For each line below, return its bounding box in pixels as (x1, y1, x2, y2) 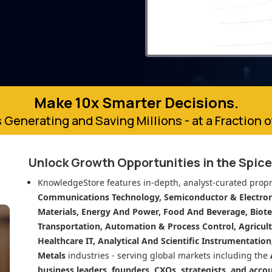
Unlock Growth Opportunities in (29, 154, 216, 171)
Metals (38, 250, 66, 262)
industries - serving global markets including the (66, 250, 270, 262)
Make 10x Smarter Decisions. (33, 92, 239, 113)
